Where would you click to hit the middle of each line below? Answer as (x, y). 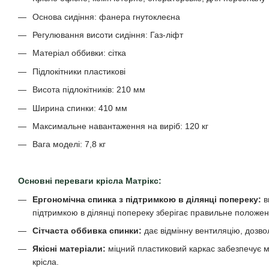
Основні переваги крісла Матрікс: (90, 181)
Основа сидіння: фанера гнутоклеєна (106, 17)
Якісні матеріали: (69, 249)
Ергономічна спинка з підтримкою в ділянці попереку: (147, 199)
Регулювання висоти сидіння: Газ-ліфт (108, 35)
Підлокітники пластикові (79, 71)
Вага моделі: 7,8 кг (69, 144)
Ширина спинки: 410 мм (80, 108)
